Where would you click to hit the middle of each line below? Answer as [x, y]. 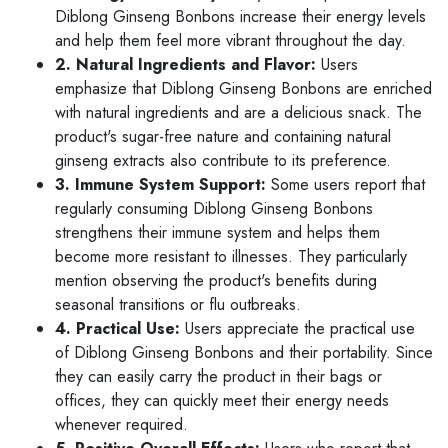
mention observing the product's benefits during [216, 280]
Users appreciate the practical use [297, 328]
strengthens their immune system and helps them [217, 232]
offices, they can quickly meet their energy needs [222, 400]
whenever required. [121, 424]
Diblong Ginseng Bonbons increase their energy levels [240, 16]
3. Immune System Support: [160, 184]
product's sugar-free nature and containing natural [223, 136]
